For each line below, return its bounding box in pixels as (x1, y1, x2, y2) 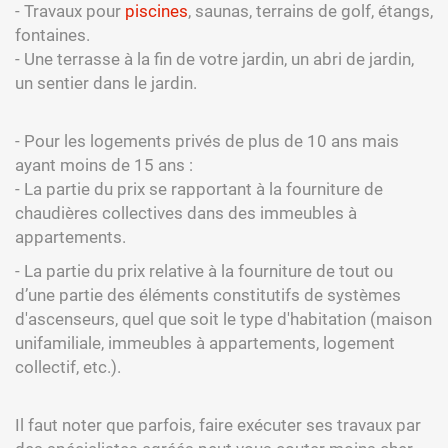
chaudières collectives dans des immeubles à (15, 203, 357, 223)
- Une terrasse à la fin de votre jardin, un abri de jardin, (15, 49, 414, 69)
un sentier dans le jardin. (15, 73, 197, 93)
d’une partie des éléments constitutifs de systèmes (15, 285, 401, 305)
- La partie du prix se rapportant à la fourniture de (15, 179, 383, 199)
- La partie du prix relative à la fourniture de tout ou (15, 261, 393, 281)
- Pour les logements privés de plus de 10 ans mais (15, 131, 399, 151)
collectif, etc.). (15, 357, 121, 377)
